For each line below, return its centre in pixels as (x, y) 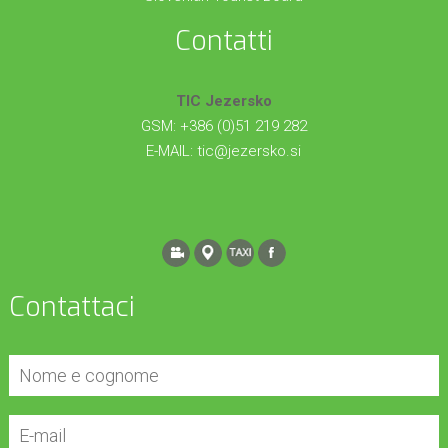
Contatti (223, 41)
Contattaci (71, 307)
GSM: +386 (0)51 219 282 (223, 126)
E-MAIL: (172, 151)
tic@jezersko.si (249, 151)
